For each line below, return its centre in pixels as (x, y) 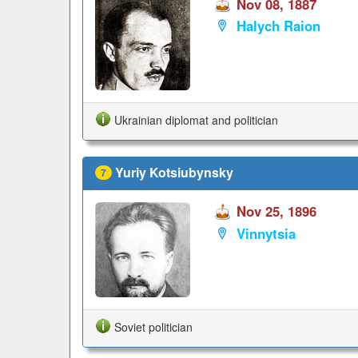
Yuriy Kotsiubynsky (174, 172)
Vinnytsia (266, 233)
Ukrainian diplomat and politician (196, 119)
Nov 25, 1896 (276, 211)
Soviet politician (153, 326)
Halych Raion (278, 26)
